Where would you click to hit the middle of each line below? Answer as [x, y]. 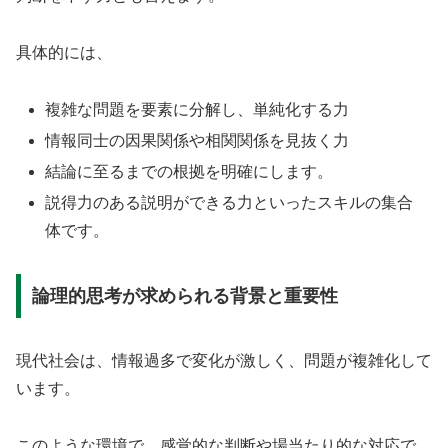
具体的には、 [64, 52]
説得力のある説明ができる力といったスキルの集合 [229, 203]
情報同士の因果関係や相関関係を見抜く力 [197, 140]
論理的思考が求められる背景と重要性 [184, 295]
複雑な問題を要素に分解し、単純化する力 [197, 109]
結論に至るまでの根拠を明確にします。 [189, 172]
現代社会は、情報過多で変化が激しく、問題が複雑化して [224, 360]
